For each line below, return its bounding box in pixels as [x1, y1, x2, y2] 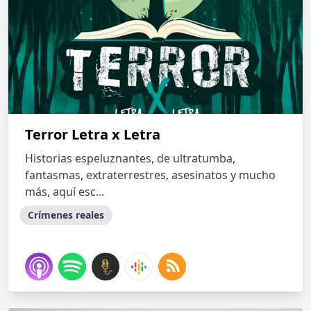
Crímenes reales [28, 208, 104, 221]
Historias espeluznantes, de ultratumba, [25, 151, 235, 166]
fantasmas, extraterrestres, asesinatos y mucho [25, 167, 276, 183]
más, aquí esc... [25, 184, 104, 199]
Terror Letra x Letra [25, 125, 160, 144]
